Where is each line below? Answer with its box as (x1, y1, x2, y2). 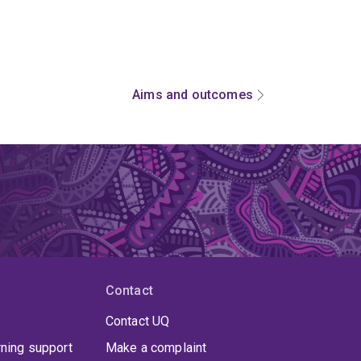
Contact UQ (105, 313, 170, 330)
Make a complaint (105, 340, 207, 356)
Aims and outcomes (132, 87, 253, 103)
